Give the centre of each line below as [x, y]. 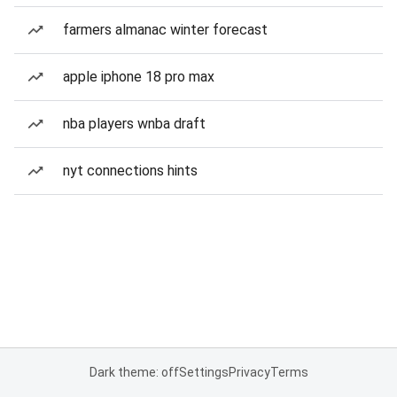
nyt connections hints [130, 171]
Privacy [249, 372]
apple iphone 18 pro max [139, 77]
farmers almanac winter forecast [165, 30]
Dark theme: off [134, 372]
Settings [203, 372]
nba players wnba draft [134, 124]
